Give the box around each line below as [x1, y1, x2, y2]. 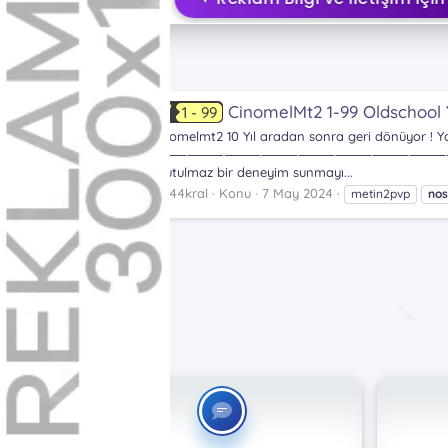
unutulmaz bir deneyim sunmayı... [150, 163, 353, 180]
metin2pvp [351, 185, 410, 201]
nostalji [82, 49, 163, 79]
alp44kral [150, 184, 208, 201]
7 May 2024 [262, 184, 333, 201]
